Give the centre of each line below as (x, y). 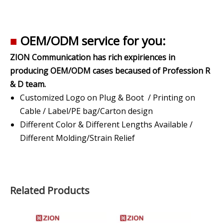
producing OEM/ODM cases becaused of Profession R (110, 71)
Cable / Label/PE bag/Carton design (86, 111)
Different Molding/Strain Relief (77, 138)
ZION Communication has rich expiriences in (93, 57)
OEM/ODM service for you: (92, 41)
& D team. (28, 84)
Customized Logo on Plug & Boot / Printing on (108, 98)
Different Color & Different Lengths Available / (106, 124)
